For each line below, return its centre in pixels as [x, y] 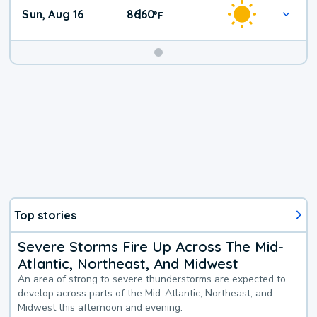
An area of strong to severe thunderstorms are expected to [152, 279]
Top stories [46, 215]
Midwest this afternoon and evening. [100, 307]
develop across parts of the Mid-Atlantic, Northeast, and [145, 293]
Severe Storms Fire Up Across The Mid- [151, 246]
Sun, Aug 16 [53, 15]
